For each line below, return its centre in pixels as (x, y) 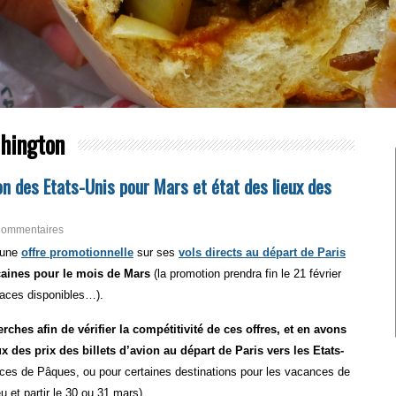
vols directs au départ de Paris (262, 252)
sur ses (156, 252)
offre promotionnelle (77, 252)
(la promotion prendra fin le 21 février (246, 274)
